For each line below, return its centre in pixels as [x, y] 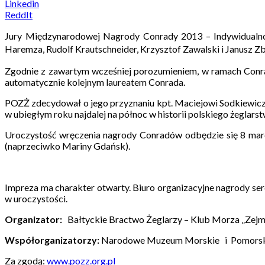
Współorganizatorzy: [52, 240]
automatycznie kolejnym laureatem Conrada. [95, 82]
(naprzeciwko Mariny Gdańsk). [67, 146]
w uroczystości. [36, 198]
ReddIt [19, 14]
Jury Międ [26, 35]
